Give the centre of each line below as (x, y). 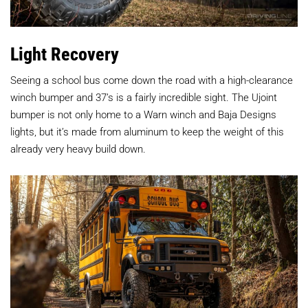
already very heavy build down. (78, 149)
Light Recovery (65, 54)
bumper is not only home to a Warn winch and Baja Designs (143, 114)
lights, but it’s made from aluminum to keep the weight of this (147, 132)
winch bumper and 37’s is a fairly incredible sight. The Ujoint (144, 97)
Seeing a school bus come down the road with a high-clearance (152, 80)
